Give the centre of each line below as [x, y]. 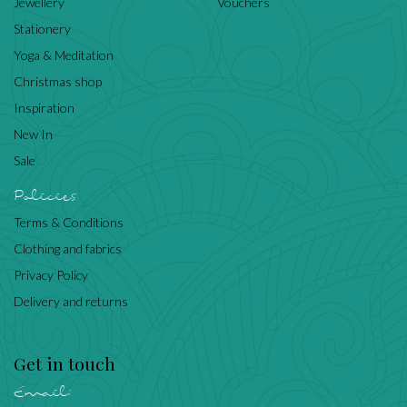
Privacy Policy [51, 274]
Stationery [42, 28]
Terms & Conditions [69, 222]
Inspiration [44, 107]
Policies [45, 196]
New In [33, 134]
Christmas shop [58, 81]
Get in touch [65, 363]
